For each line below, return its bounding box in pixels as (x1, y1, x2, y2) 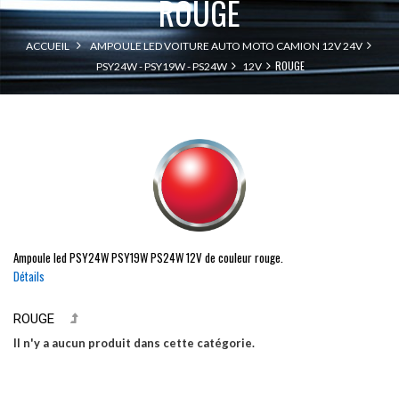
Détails (13, 267, 45, 286)
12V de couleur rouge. (186, 248, 283, 267)
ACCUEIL (25, 39, 69, 53)
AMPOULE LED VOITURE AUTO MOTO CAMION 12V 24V (89, 39, 362, 53)
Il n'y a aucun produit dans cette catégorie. (13, 336, 255, 351)
